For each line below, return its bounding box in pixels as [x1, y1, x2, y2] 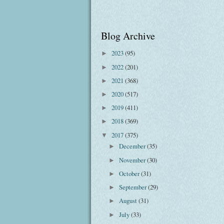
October [119, 168, 141, 178]
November [119, 155, 147, 164]
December [119, 141, 147, 151]
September [119, 182, 148, 192]
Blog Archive [101, 28, 155, 42]
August [119, 196, 139, 205]
